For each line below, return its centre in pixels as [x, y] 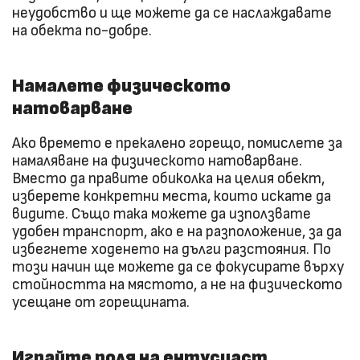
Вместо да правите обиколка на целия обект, [168, 178]
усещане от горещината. [101, 302]
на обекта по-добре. [82, 31]
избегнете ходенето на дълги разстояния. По [172, 249]
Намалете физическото [121, 86]
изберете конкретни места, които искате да [172, 196]
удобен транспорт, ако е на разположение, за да [177, 231]
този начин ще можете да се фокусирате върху [178, 267]
